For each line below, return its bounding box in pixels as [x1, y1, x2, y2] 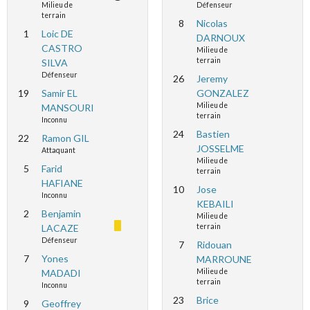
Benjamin [41, 208, 81, 219]
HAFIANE [41, 177, 83, 189]
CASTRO [41, 42, 82, 54]
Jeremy [196, 73, 228, 84]
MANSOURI [41, 102, 94, 113]
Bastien [196, 128, 230, 140]
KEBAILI [196, 198, 234, 210]
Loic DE [41, 28, 73, 39]
